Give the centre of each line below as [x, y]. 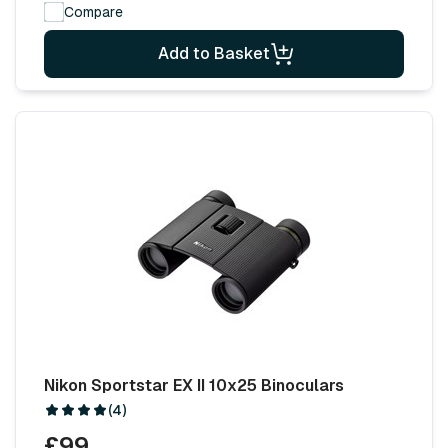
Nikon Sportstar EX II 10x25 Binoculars [194, 385]
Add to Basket [214, 53]
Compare [93, 11]
